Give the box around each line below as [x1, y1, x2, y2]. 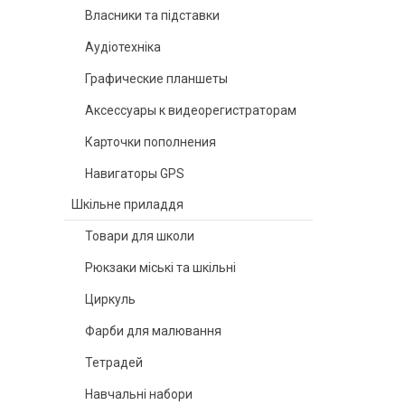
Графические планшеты [85, 71, 228, 86]
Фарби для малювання [85, 324, 221, 338]
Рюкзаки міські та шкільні [85, 260, 236, 275]
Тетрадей [85, 355, 143, 370]
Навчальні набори [85, 387, 193, 401]
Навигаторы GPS [85, 166, 184, 181]
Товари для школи [85, 229, 194, 243]
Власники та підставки [85, 8, 220, 23]
